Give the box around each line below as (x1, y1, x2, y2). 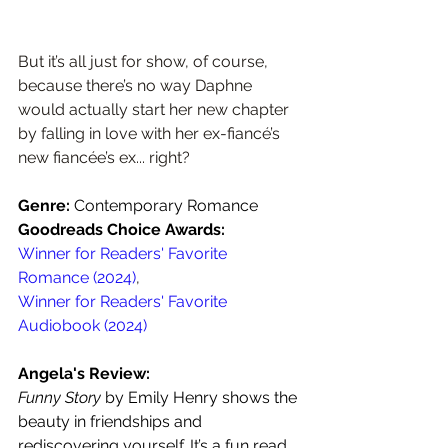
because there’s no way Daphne (18, 75, 256, 95)
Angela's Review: (18, 363, 150, 383)
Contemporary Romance (74, 195, 258, 215)
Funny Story (18, 387, 105, 407)
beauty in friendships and (18, 411, 206, 431)
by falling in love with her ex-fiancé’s (18, 123, 284, 143)
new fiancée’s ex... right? (18, 147, 190, 167)
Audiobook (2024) (18, 315, 147, 335)
